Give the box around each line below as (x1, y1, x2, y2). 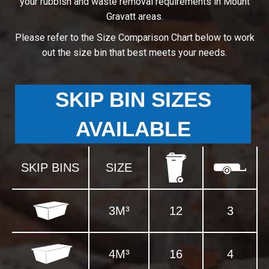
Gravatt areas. (106, 11, 163, 23)
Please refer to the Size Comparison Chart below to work (14, 32, 255, 44)
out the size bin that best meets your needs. (42, 47, 227, 59)
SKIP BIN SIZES (55, 88, 211, 112)
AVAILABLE (75, 117, 191, 141)
